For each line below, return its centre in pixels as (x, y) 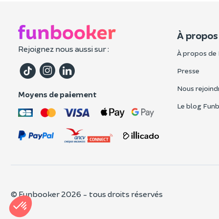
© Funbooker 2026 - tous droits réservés (87, 194)
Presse (188, 71)
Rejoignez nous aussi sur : (64, 49)
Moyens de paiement (57, 94)
